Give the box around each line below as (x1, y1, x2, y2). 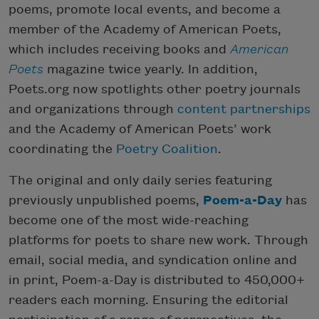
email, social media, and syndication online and (9, 253, 297, 267)
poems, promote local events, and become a (9, 2, 281, 16)
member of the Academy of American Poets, (9, 22, 281, 36)
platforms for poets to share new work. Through (9, 233, 308, 247)
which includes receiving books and (9, 42, 230, 56)
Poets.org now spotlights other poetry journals (9, 82, 300, 96)
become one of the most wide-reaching (9, 213, 249, 227)
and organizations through (9, 102, 177, 116)
